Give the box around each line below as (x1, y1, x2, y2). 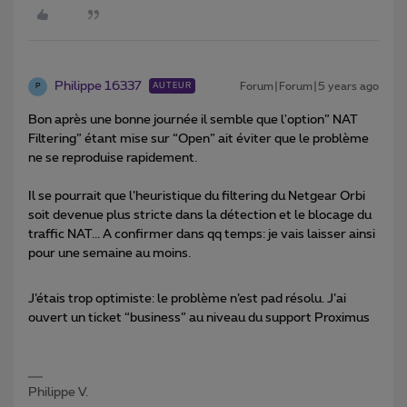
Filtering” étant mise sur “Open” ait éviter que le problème (28, 132, 369, 145)
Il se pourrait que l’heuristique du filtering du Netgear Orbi (28, 189, 365, 203)
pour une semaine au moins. (28, 246, 191, 260)
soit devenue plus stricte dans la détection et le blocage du (28, 208, 372, 222)
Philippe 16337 (55, 79, 142, 93)
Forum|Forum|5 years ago (240, 80, 379, 92)
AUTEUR (153, 81, 192, 90)
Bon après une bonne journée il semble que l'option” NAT (28, 113, 358, 126)
